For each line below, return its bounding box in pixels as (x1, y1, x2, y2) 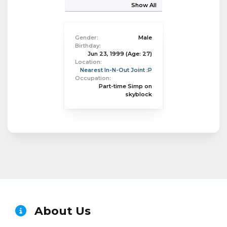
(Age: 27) (126, 50, 152, 57)
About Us (31, 204, 91, 218)
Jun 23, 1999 (88, 50, 124, 57)
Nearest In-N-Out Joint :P (80, 66, 152, 73)
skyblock (125, 90, 152, 98)
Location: (75, 58, 102, 65)
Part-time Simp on (99, 82, 152, 90)
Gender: (75, 33, 98, 41)
